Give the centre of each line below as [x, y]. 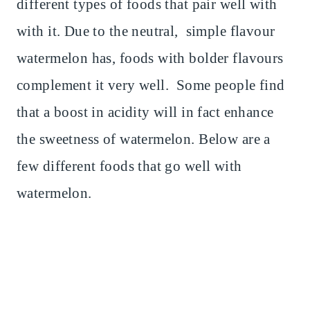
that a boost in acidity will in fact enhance [145, 112]
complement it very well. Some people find [151, 85]
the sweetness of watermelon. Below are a [144, 139]
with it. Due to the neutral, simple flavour [146, 31]
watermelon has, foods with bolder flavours [150, 58]
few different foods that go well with [129, 166]
